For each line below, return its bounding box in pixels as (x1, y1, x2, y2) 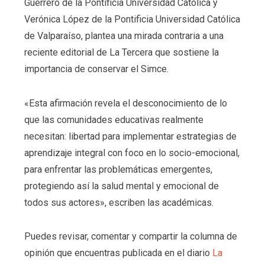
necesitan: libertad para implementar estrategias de (24, 130, 237, 142)
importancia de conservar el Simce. (24, 63, 169, 75)
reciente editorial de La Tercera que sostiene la (24, 47, 219, 59)
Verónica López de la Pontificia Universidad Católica (24, 14, 240, 25)
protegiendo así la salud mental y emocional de (24, 180, 219, 192)
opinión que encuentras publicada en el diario (24, 247, 212, 259)
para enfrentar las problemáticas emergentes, (24, 163, 212, 175)
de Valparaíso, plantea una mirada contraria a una (24, 30, 224, 42)
